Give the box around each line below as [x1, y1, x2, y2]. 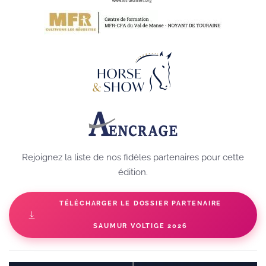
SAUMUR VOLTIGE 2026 [93, 221, 188, 230]
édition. [118, 166, 148, 178]
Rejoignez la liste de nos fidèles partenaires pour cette [22, 151, 244, 163]
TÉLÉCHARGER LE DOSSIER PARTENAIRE [59, 199, 222, 207]
